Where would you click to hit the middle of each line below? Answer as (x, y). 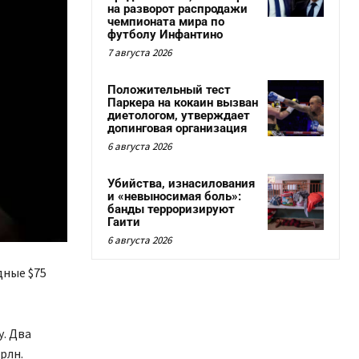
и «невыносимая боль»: (174, 196)
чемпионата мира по (166, 22)
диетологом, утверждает (179, 115)
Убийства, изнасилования (181, 184)
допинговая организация (177, 128)
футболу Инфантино (165, 34)
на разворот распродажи (177, 9)
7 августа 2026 (139, 52)
